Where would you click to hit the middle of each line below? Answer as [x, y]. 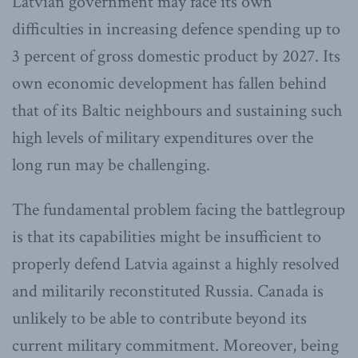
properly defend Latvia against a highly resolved [176, 265]
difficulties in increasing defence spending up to [176, 30]
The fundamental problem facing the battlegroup [179, 210]
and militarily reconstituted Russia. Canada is [168, 292]
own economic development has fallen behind [169, 84]
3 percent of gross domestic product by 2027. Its [176, 57]
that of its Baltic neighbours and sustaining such [177, 111]
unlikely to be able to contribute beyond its [159, 319]
